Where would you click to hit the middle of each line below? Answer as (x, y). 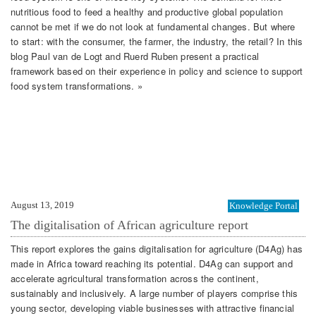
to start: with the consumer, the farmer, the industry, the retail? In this (157, 42)
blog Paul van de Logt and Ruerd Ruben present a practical (135, 56)
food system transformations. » (77, 86)
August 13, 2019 (42, 205)
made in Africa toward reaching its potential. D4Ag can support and (152, 264)
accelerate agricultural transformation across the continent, (135, 279)
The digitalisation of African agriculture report (129, 225)
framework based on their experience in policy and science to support (157, 71)
